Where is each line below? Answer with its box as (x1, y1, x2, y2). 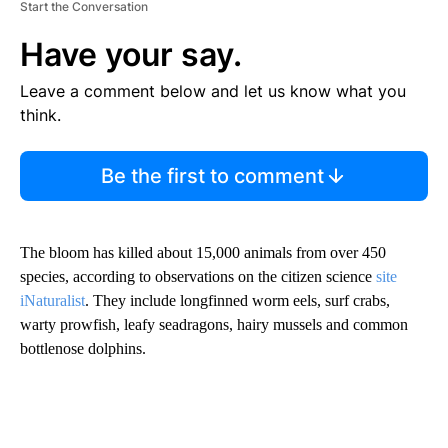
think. (20, 105, 61, 126)
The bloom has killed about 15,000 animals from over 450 (20, 244, 386, 262)
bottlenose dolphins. (20, 340, 146, 358)
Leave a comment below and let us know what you (20, 81, 406, 102)
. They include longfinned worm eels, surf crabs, (85, 292, 390, 310)
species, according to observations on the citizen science (20, 268, 376, 286)
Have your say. (20, 35, 242, 75)
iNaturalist (20, 292, 85, 310)
